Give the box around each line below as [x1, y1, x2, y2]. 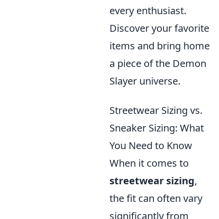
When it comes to [109, 156, 189, 170]
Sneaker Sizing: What [109, 121, 204, 134]
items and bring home [109, 39, 210, 52]
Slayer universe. [109, 74, 180, 88]
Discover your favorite [109, 22, 209, 35]
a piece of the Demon [109, 57, 206, 70]
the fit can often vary [109, 192, 202, 205]
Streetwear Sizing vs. [109, 104, 202, 117]
